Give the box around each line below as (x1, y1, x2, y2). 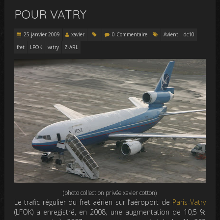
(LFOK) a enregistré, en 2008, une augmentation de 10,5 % (14, 207, 206, 217)
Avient (164, 31, 179, 38)
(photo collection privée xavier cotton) (63, 189, 157, 196)
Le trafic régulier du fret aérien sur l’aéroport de (14, 197, 172, 207)
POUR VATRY (14, 7, 87, 22)
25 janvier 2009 (24, 31, 60, 38)
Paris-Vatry (172, 197, 206, 207)
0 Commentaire (112, 31, 148, 38)
